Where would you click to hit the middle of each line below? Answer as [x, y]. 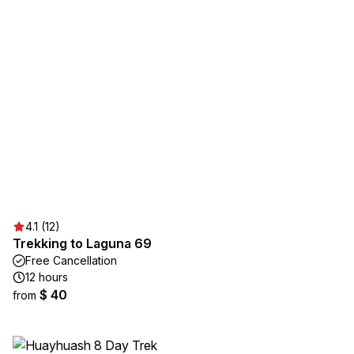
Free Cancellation [71, 260]
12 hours [47, 277]
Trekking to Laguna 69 [82, 243]
